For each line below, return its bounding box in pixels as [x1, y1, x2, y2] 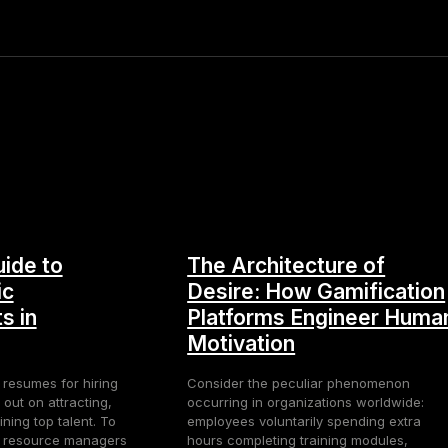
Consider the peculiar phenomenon [187, 374, 411, 391]
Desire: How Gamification [187, 278, 446, 304]
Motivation [187, 330, 296, 356]
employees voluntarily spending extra [187, 412, 422, 429]
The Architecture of [187, 252, 386, 278]
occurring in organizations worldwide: [187, 393, 425, 410]
